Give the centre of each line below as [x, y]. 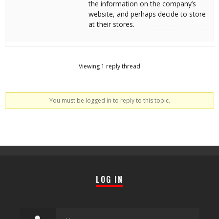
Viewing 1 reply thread [109, 66]
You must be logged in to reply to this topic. [109, 100]
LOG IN [109, 179]
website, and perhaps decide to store [147, 14]
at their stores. [111, 24]
